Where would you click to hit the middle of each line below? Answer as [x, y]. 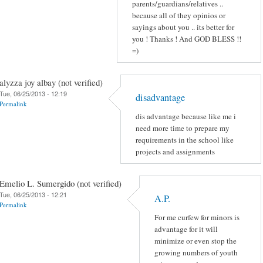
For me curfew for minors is [197, 218]
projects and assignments [175, 152]
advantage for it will [186, 229]
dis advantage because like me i [186, 117]
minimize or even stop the [195, 241]
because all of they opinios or [179, 16]
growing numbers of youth [196, 253]
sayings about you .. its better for [183, 27]
